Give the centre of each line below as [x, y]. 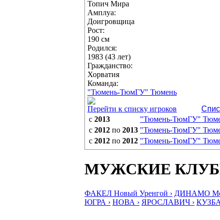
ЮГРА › [97, 202]
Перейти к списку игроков [132, 109]
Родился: [102, 48]
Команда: [103, 83]
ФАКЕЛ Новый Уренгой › [128, 193]
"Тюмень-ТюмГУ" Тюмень [132, 92]
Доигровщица [111, 21]
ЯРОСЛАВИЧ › [168, 202]
